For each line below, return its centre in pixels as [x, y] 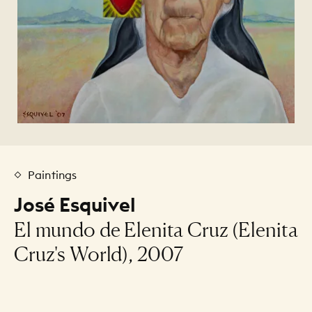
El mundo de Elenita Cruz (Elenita [156, 229]
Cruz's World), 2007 [99, 253]
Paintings [53, 174]
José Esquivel [75, 204]
